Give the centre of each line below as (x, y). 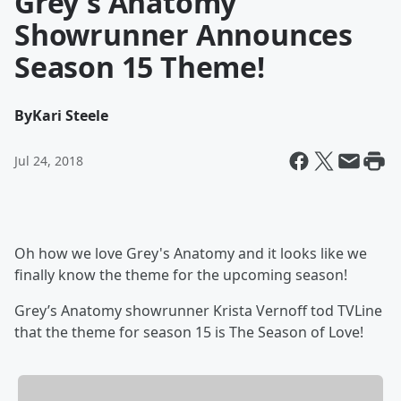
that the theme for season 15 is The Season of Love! (189, 332)
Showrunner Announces (183, 34)
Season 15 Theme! (140, 67)
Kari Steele (70, 115)
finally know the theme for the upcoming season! (183, 275)
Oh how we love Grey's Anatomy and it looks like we (191, 253)
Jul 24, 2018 (49, 161)
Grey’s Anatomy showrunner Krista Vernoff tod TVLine (198, 311)
